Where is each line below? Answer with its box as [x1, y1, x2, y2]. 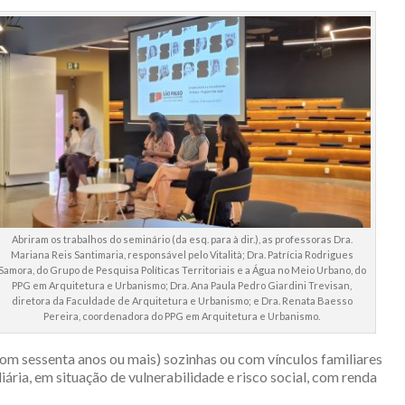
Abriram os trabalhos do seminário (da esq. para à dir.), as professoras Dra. [11, 233, 353, 246]
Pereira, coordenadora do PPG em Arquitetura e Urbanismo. [43, 310, 320, 323]
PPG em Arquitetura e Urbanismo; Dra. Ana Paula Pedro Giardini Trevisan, [12, 279, 352, 292]
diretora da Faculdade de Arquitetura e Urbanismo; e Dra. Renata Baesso [11, 295, 353, 307]
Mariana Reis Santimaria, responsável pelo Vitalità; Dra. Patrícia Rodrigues [10, 249, 353, 261]
